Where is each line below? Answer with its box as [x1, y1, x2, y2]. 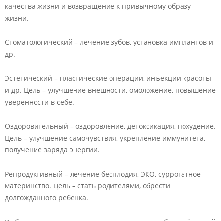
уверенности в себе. [5, 97, 74, 107]
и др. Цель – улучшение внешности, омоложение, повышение [5, 85, 216, 95]
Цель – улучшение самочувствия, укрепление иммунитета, [5, 133, 205, 143]
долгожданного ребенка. [5, 193, 88, 202]
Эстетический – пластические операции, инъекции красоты [5, 74, 211, 83]
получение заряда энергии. [5, 145, 100, 154]
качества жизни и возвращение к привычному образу [5, 1, 191, 11]
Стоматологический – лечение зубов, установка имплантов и [5, 37, 213, 47]
